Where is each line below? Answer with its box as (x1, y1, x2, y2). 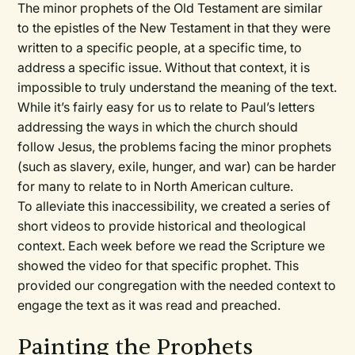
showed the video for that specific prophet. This (17, 258, 300, 273)
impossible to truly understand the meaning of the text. (17, 79, 338, 95)
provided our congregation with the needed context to (17, 277, 337, 293)
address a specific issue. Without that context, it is (17, 59, 311, 75)
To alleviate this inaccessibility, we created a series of (17, 198, 331, 214)
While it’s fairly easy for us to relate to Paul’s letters (17, 99, 315, 115)
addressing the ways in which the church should (17, 119, 299, 135)
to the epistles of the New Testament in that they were (17, 20, 331, 36)
